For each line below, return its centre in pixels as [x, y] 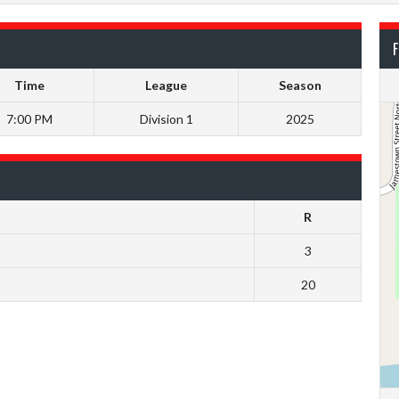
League [166, 85]
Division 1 [166, 118]
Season [300, 85]
